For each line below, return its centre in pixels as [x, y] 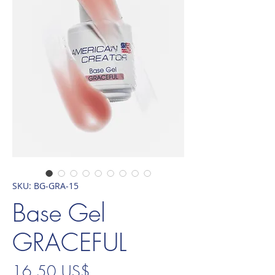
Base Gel [59, 212]
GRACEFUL [69, 242]
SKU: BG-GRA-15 [45, 185]
